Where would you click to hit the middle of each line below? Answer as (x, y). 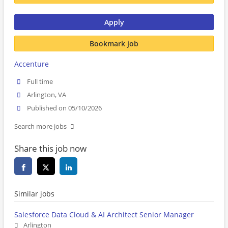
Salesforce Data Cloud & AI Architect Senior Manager (104, 215)
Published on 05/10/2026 (65, 108)
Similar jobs (34, 194)
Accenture (32, 64)
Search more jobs (40, 127)
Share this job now (50, 149)
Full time (40, 82)
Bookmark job (114, 43)
